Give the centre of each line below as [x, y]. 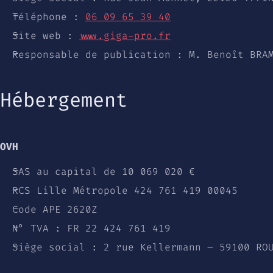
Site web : [46, 35]
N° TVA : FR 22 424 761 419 [91, 229]
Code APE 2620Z [55, 210]
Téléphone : [49, 16]
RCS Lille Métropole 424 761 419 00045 [125, 191]
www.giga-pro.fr [125, 35]
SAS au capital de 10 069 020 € [104, 172]
